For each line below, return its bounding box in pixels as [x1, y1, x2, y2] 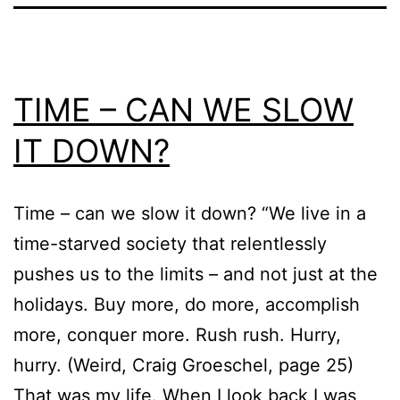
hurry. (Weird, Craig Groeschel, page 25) [13, 354, 354, 376]
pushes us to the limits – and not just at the [13, 262, 378, 285]
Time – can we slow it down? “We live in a [13, 202, 366, 224]
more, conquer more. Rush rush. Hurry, [13, 323, 341, 346]
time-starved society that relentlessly [13, 232, 327, 254]
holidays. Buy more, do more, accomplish [13, 293, 360, 315]
